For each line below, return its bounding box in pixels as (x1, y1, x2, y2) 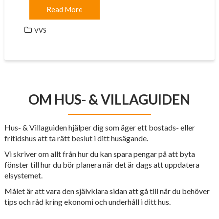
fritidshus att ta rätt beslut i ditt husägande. (4, 133, 148, 143)
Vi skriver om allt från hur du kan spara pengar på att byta (4, 149, 195, 158)
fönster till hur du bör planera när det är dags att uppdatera (4, 160, 199, 169)
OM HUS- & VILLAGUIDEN (28, 91, 191, 108)
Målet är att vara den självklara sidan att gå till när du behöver (4, 186, 210, 196)
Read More (46, 5, 83, 14)
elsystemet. (4, 171, 43, 180)
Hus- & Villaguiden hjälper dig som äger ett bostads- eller (4, 123, 195, 132)
